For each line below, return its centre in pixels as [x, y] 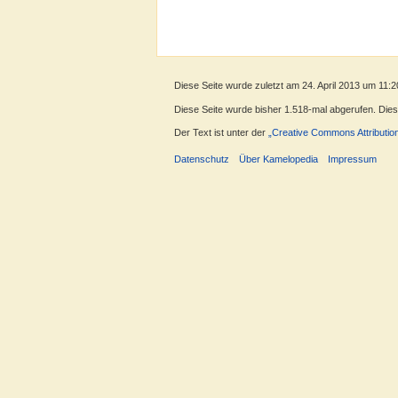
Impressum [353, 159]
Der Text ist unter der [221, 132]
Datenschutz [202, 159]
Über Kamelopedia [279, 159]
